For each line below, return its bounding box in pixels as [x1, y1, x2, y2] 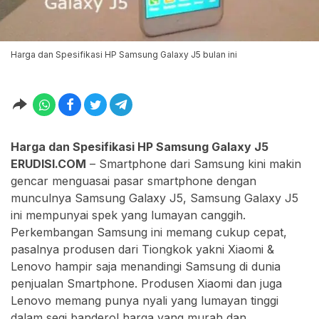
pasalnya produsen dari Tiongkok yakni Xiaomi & [11, 242, 274, 257]
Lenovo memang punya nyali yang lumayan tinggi [11, 293, 278, 308]
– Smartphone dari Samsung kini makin [86, 157, 301, 172]
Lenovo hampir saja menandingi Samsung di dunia [11, 259, 281, 274]
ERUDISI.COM [11, 157, 86, 172]
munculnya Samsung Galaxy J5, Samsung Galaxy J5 [11, 191, 298, 206]
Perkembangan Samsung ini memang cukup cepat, [11, 225, 287, 240]
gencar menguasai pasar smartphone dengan [11, 174, 256, 189]
